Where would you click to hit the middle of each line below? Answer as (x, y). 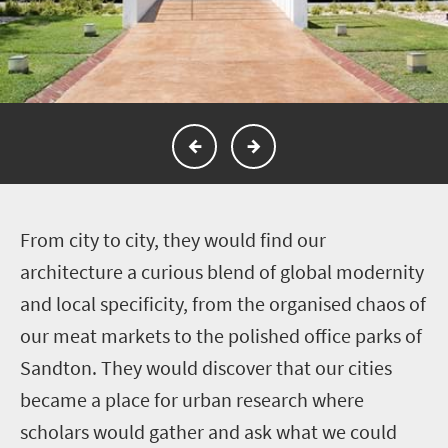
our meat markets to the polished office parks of (221, 335)
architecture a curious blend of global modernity (222, 271)
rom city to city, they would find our (178, 239)
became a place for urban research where (192, 399)
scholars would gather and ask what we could (208, 431)
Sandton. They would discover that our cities (206, 367)
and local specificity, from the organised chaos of (223, 303)
